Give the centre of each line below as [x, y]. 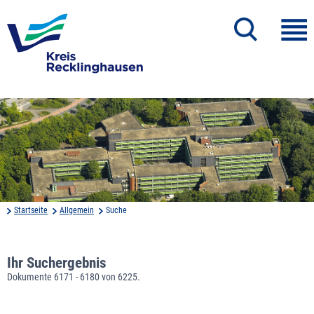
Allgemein [77, 210]
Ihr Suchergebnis [57, 262]
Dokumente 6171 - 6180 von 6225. [74, 277]
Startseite [31, 210]
